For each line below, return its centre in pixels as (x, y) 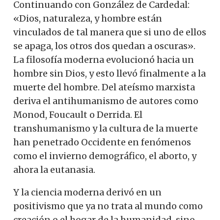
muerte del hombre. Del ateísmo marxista (104, 87)
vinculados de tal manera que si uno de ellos (110, 32)
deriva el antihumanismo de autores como (106, 101)
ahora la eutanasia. (54, 169)
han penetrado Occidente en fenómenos (102, 142)
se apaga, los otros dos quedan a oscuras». (104, 46)
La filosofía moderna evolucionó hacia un (104, 59)
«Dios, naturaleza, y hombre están (88, 18)
